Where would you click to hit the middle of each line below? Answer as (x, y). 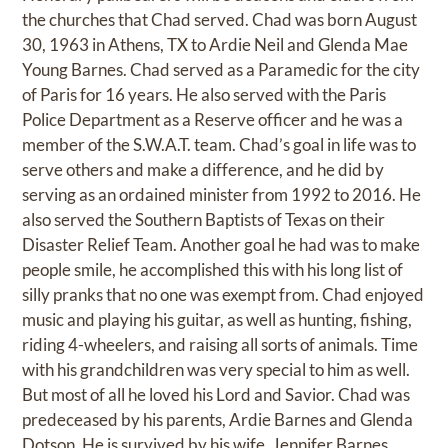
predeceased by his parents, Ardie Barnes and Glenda (218, 420)
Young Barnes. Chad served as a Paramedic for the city (221, 70)
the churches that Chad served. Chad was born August (220, 20)
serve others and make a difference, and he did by (203, 170)
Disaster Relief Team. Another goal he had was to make (221, 245)
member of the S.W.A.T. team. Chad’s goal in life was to (219, 145)
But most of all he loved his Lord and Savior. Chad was (216, 395)
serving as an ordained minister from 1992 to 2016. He (222, 195)
